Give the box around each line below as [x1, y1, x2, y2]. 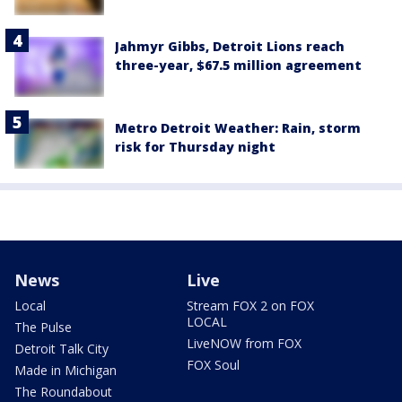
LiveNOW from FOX [187, 335, 301, 353]
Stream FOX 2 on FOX [187, 297, 314, 315]
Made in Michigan [14, 362, 117, 380]
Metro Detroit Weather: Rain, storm [115, 118, 361, 136]
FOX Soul [187, 356, 240, 374]
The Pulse [14, 319, 72, 336]
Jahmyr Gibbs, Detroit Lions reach [115, 38, 345, 56]
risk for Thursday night [115, 137, 275, 155]
